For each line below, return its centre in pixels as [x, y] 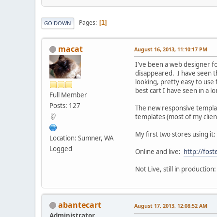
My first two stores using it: [175, 134]
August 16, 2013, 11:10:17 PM [171, 49]
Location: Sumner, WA [82, 138]
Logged [61, 148]
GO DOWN [58, 23]
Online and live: [159, 151]
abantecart [80, 205]
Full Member [68, 95]
